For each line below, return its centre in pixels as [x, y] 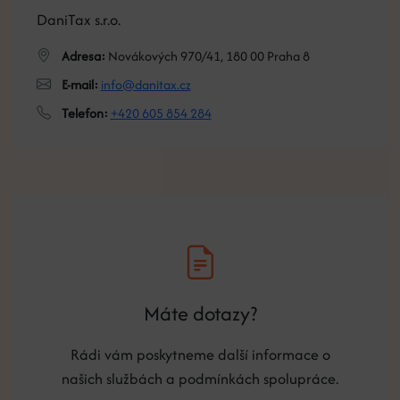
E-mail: [79, 84]
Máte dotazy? [200, 313]
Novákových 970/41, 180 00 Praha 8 [207, 55]
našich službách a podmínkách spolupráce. [200, 378]
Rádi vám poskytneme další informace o [200, 354]
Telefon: [84, 112]
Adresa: [83, 55]
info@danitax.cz [146, 84]
